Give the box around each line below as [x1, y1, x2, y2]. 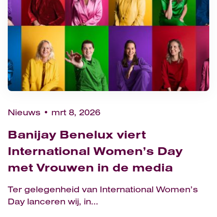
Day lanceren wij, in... [8, 196, 98, 207]
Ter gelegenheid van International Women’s [8, 184, 198, 195]
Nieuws [8, 107, 41, 118]
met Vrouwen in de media [8, 160, 173, 175]
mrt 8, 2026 [51, 107, 100, 118]
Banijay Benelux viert [8, 127, 146, 142]
